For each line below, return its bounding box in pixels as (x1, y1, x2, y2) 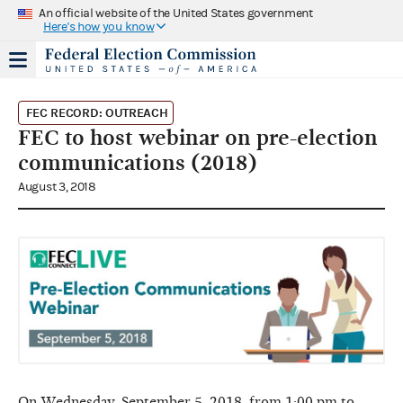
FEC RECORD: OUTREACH (25, 104, 168, 121)
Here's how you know (43, 19, 155, 34)
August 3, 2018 (18, 179, 96, 194)
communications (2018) (18, 149, 257, 175)
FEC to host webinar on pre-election (18, 124, 378, 150)
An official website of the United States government (39, 5, 313, 21)
